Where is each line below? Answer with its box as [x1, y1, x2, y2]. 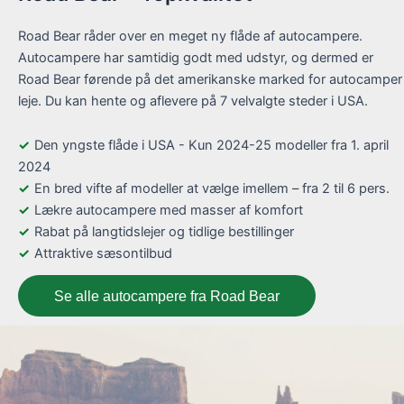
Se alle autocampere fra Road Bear [54, 287, 280, 304]
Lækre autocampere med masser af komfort [34, 202, 303, 219]
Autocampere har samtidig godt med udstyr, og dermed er [18, 49, 373, 66]
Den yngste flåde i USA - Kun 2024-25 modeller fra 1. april [34, 137, 389, 154]
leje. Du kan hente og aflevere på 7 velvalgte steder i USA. [18, 92, 368, 109]
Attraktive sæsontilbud [34, 245, 172, 262]
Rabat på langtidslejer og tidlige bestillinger [34, 224, 294, 241]
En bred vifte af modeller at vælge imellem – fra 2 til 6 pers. [34, 180, 390, 197]
